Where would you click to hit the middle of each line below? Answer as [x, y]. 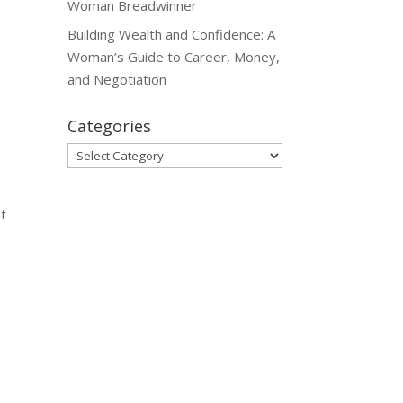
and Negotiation [116, 80]
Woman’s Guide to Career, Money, [173, 57]
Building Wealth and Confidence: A [171, 35]
